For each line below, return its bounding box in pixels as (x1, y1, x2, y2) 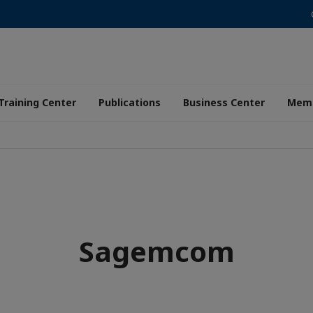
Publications (99, 96, 161, 109)
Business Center (183, 96, 265, 109)
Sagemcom (78, 232, 235, 270)
